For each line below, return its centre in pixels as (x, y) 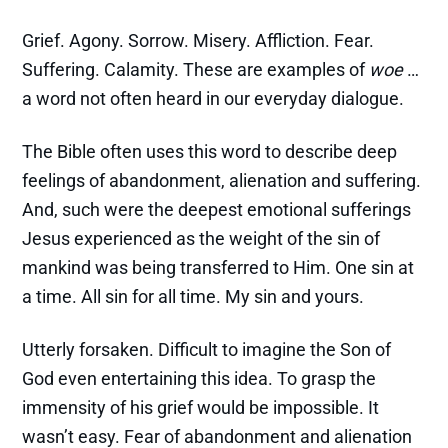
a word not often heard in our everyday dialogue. (213, 99)
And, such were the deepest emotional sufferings (217, 210)
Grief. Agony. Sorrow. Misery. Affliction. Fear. (198, 41)
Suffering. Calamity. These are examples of (196, 70)
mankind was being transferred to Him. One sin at (218, 268)
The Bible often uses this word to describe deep (210, 152)
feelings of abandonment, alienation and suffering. (222, 181)
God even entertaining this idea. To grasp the (199, 379)
